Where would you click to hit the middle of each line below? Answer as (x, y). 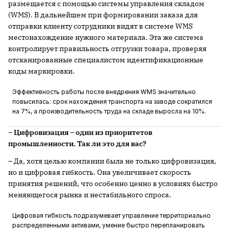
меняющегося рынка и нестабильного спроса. (90, 195)
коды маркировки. (41, 71)
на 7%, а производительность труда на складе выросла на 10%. (109, 111)
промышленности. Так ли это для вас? (77, 144)
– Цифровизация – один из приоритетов (80, 133)
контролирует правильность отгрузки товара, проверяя (107, 49)
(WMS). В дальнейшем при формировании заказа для (103, 15)
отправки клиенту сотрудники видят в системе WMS (100, 26)
